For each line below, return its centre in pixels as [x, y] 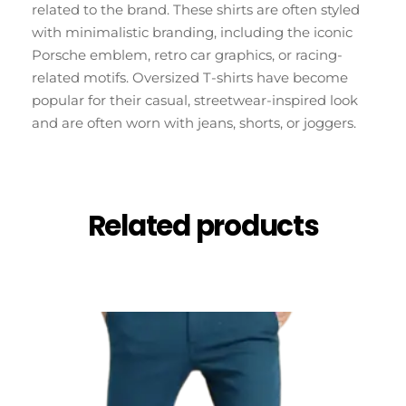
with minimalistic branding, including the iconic [192, 33]
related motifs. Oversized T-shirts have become [190, 78]
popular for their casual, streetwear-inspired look [195, 101]
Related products [203, 225]
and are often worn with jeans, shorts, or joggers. [194, 123]
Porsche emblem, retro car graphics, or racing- [187, 55]
